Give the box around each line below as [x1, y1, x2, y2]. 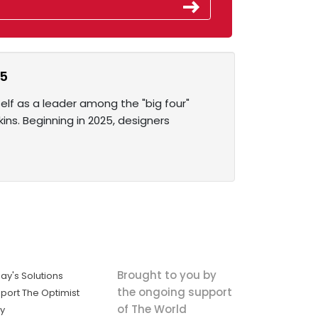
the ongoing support [116, 284, 232, 300]
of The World [116, 301, 187, 317]
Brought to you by [116, 267, 216, 283]
